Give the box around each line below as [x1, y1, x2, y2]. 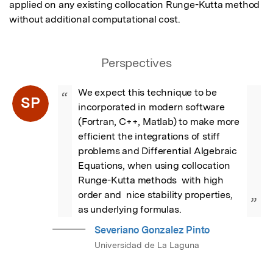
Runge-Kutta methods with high [78, 174, 224, 186]
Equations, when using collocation [78, 159, 230, 171]
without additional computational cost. [9, 13, 180, 25]
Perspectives [101, 55, 172, 70]
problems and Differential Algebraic [78, 144, 238, 157]
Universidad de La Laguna [94, 239, 199, 250]
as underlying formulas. [78, 203, 182, 215]
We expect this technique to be [78, 86, 218, 98]
